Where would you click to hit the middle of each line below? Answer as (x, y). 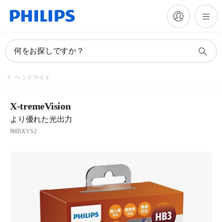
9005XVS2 (23, 131)
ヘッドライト (33, 77)
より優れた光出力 (41, 119)
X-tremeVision (40, 106)
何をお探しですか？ (49, 51)
